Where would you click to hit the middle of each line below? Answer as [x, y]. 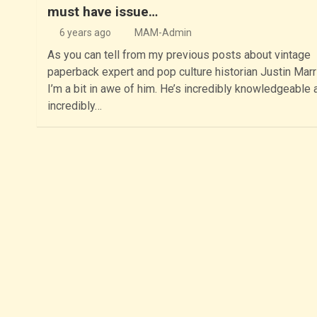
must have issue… [102, 11]
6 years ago [86, 32]
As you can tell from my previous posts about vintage [179, 54]
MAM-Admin [163, 32]
